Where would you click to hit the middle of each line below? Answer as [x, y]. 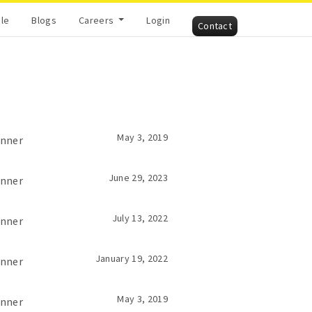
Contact [215, 26]
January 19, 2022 [131, 258]
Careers [97, 20]
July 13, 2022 [140, 218]
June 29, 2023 [138, 178]
